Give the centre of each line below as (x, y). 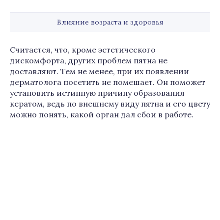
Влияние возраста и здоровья (110, 22)
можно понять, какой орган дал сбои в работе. (102, 114)
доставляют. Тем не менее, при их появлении (99, 71)
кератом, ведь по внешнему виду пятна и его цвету (110, 104)
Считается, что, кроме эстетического (83, 50)
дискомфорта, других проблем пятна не (89, 60)
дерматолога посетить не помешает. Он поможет (108, 82)
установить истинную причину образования (97, 93)
